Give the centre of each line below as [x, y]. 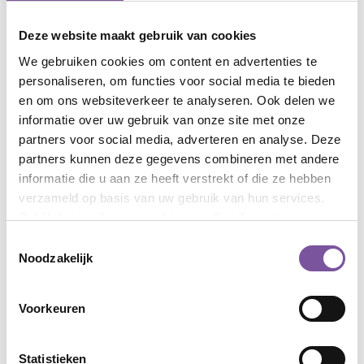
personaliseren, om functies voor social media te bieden [177, 80]
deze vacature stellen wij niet [184, 275]
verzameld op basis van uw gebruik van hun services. [173, 197]
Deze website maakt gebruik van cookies [138, 35]
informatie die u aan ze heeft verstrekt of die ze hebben [175, 178]
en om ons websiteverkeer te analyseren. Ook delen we [177, 100]
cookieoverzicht [126, 217]
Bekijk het [49, 217]
